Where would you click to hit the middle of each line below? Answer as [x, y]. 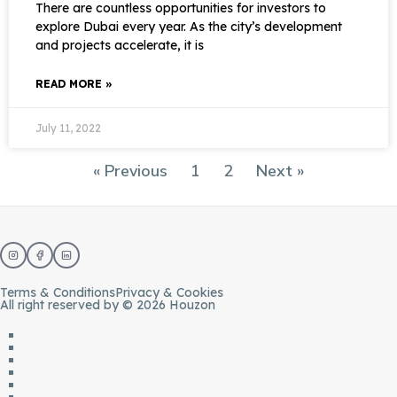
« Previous [130, 171]
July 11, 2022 [68, 128]
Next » [280, 171]
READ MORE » [74, 84]
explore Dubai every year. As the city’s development [189, 27]
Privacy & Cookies [169, 292]
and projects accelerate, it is [120, 45]
